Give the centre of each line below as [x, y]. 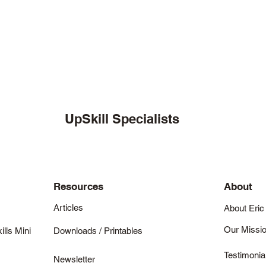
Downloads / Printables [98, 231]
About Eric [244, 208]
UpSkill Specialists [122, 119]
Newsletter [74, 259]
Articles [68, 208]
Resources [78, 186]
